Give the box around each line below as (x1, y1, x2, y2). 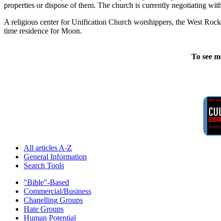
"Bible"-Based (24, 178, 69, 186)
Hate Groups (24, 204, 64, 213)
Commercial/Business (24, 186, 91, 195)
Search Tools (24, 161, 64, 170)
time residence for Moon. (4, 26, 82, 35)
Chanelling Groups (24, 195, 83, 204)
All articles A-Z (24, 143, 72, 152)
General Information (24, 152, 87, 161)
